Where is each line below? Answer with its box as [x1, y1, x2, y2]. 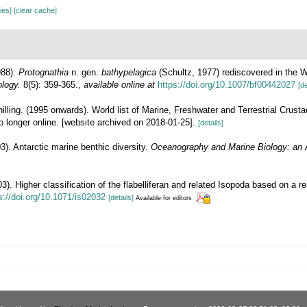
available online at [84, 79, 155, 90]
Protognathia [19, 66, 69, 77]
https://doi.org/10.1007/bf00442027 [158, 79, 295, 90]
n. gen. [69, 66, 101, 77]
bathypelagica [101, 66, 156, 77]
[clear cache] [14, 5, 58, 14]
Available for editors [136, 193, 192, 201]
